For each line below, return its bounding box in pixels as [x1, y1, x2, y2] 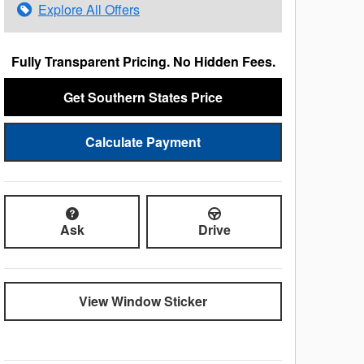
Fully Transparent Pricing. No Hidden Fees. [11, 51, 275, 71]
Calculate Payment [85, 132, 201, 151]
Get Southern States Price [63, 87, 223, 106]
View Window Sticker [79, 292, 207, 311]
